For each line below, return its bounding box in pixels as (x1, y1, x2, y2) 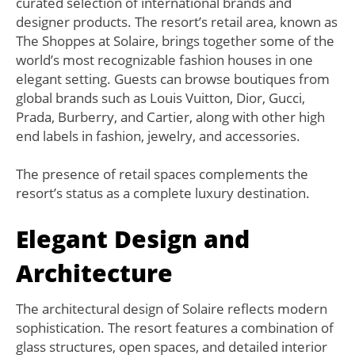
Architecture (16, 257, 173, 290)
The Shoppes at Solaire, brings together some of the (16, 32, 334, 51)
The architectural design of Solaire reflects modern (16, 300, 327, 319)
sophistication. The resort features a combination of (16, 319, 334, 338)
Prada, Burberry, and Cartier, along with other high (16, 108, 325, 127)
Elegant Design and (16, 223, 250, 256)
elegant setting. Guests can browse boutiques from (16, 70, 330, 89)
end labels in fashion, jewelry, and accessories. (16, 127, 300, 146)
